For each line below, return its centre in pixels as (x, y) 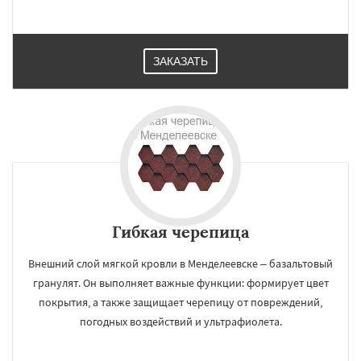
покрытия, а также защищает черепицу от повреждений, (180, 302)
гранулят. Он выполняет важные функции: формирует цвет (180, 283)
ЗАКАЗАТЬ (180, 61)
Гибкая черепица (180, 232)
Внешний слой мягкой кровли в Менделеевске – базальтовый (180, 263)
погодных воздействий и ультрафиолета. (180, 322)
